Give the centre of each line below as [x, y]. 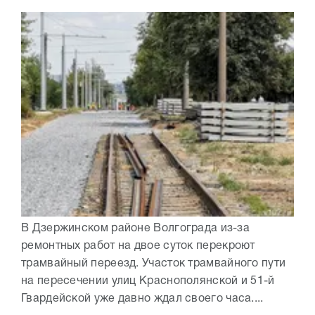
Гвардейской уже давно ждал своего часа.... [142, 299]
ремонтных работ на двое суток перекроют [138, 246]
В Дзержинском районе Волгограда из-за [136, 229]
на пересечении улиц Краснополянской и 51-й [148, 282]
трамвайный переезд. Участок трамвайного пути [154, 264]
